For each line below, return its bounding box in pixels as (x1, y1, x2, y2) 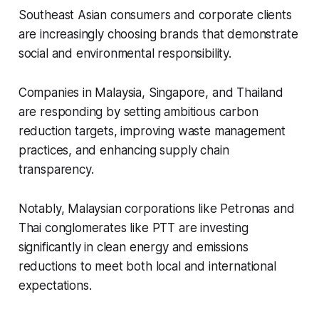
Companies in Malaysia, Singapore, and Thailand (18, 85, 283, 100)
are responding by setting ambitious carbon (18, 105, 258, 120)
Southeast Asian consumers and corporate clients (18, 8, 292, 23)
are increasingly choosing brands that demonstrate (18, 27, 298, 42)
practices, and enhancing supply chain (18, 143, 229, 158)
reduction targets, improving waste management (18, 124, 286, 139)
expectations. (18, 278, 92, 293)
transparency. (18, 162, 94, 177)
